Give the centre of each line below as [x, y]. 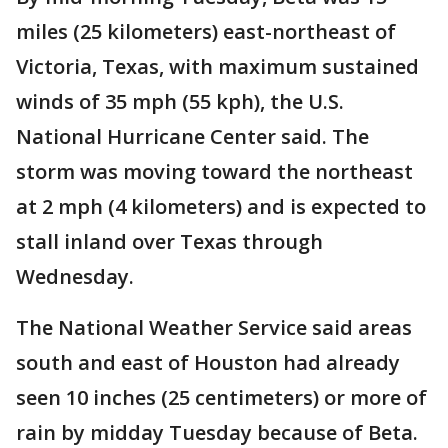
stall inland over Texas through [169, 242]
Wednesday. [75, 277]
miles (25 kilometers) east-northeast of [206, 32]
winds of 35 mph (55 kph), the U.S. [180, 102]
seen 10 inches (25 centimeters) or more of [221, 398]
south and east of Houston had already [208, 363]
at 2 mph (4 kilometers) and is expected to [221, 207]
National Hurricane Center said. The [192, 137]
